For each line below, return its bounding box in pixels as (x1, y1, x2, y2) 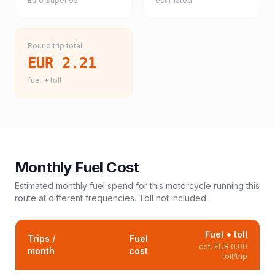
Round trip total (28, 41, 82, 50)
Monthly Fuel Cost (15, 158, 139, 176)
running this (211, 180, 260, 191)
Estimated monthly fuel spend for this (15, 180, 166, 191)
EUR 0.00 (214, 242, 247, 251)
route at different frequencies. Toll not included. (15, 193, 208, 203)
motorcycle (166, 180, 211, 191)
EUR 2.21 (28, 55, 96, 72)
